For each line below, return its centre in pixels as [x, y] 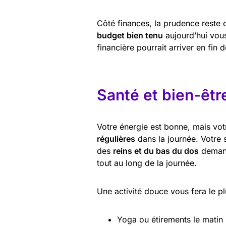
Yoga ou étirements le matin [170, 219]
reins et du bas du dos [156, 151]
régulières [116, 139]
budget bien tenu [130, 35]
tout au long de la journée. [147, 163]
